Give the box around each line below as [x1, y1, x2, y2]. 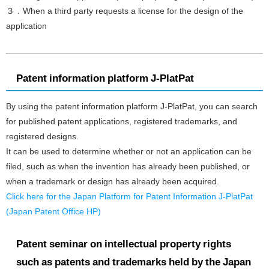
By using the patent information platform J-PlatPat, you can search [6, 102, 258, 111]
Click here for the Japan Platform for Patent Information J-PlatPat [6, 192, 253, 201]
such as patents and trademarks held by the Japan [16, 256, 251, 267]
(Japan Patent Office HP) [6, 207, 101, 216]
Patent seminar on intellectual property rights [16, 238, 231, 249]
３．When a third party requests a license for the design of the [6, 6, 243, 15]
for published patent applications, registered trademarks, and [6, 117, 237, 126]
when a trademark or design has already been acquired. [6, 177, 219, 186]
